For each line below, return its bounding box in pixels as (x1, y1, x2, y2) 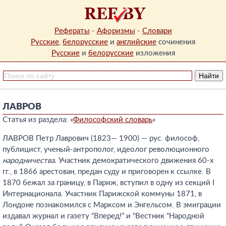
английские (117, 38, 156, 46)
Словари (142, 27, 172, 35)
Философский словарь (73, 116, 152, 124)
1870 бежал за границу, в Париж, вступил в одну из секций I (3, 179, 214, 187)
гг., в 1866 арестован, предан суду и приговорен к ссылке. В (3, 168, 211, 176)
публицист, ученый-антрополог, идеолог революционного (3, 146, 209, 153)
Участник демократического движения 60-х (56, 157, 213, 164)
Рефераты (54, 27, 90, 35)
